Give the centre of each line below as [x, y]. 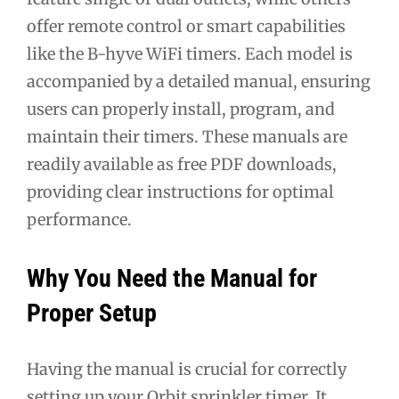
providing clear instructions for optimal [180, 191]
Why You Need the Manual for [172, 279]
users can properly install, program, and [181, 109]
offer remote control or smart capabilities [186, 26]
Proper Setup [92, 313]
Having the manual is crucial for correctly [187, 370]
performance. [79, 219]
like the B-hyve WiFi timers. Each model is [190, 53]
